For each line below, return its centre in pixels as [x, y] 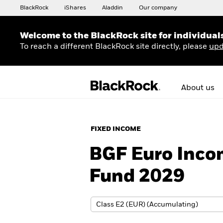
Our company [158, 8]
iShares [75, 8]
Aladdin [112, 8]
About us [198, 88]
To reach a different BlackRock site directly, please [114, 47]
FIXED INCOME [116, 129]
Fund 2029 [137, 177]
